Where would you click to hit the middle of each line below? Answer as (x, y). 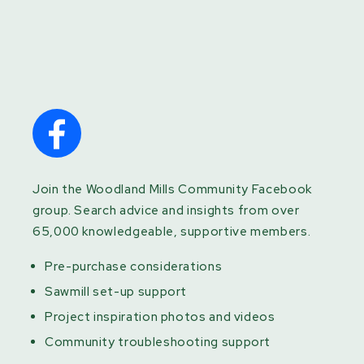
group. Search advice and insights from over (166, 211)
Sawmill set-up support (116, 292)
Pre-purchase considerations (134, 267)
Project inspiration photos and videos (160, 317)
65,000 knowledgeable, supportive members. (172, 232)
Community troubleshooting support (158, 342)
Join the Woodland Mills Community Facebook (172, 190)
